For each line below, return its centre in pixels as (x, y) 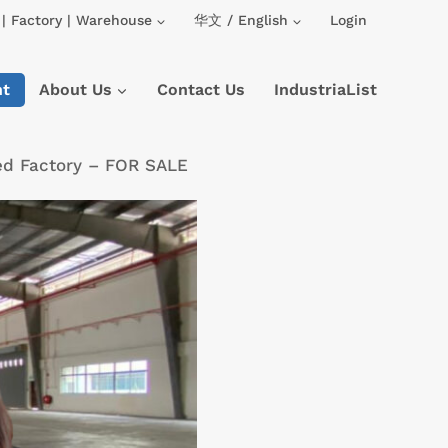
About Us (76, 89)
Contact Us (200, 89)
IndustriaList (325, 89)
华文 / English (241, 20)
